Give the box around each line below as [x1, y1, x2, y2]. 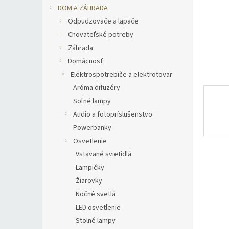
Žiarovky [76, 176, 102, 186]
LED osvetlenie [76, 202, 121, 213]
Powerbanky [73, 123, 111, 133]
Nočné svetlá [76, 189, 116, 199]
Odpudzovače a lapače [68, 16, 139, 27]
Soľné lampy [73, 96, 111, 106]
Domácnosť [68, 56, 103, 66]
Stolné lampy [76, 216, 116, 226]
